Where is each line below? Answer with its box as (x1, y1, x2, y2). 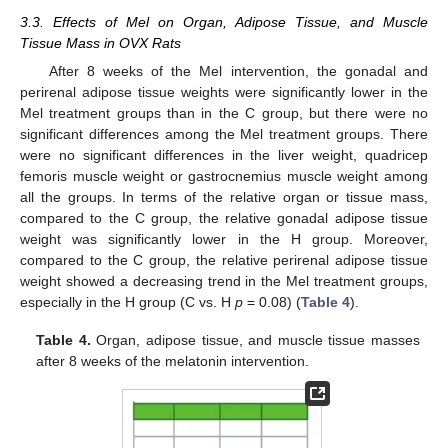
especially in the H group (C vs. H (20, 293, 235, 310)
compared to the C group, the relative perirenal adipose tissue (20, 251, 428, 268)
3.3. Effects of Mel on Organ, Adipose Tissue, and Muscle (20, 13, 428, 30)
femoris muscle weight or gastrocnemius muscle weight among (20, 167, 428, 184)
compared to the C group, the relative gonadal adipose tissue (20, 209, 428, 226)
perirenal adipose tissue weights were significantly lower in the (20, 83, 428, 100)
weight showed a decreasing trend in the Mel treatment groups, (20, 272, 428, 289)
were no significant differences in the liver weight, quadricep (20, 146, 428, 163)
